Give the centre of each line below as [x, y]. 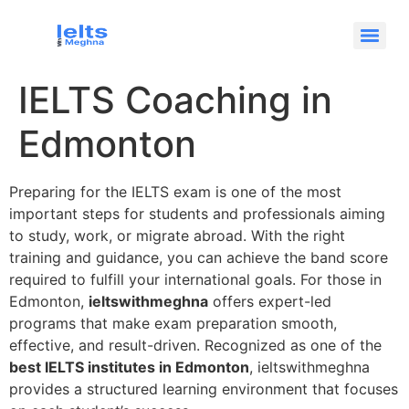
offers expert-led [270, 301]
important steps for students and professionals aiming [197, 214]
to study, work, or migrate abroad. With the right [177, 236]
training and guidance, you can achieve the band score [199, 257]
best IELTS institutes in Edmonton [129, 367]
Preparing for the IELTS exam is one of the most [175, 192]
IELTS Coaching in [175, 100]
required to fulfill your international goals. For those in [195, 279]
